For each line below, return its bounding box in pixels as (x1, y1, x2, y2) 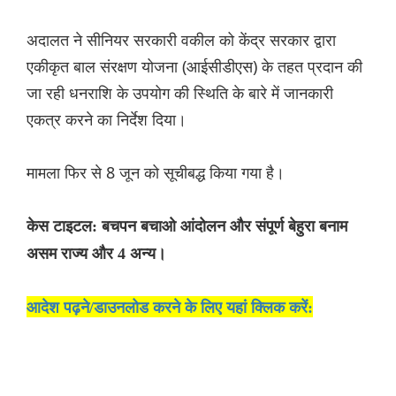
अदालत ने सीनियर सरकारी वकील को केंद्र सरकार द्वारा (27, 29, 336, 51)
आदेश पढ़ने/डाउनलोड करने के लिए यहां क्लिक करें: (27, 299, 313, 317)
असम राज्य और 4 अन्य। (27, 245, 166, 263)
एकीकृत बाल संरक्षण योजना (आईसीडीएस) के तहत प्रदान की (27, 56, 362, 78)
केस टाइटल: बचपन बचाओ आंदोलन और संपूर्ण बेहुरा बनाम (27, 217, 347, 236)
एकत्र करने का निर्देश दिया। (27, 109, 187, 131)
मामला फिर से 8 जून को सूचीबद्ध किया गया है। (27, 162, 285, 184)
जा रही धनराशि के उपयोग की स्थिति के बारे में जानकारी (27, 82, 333, 104)
